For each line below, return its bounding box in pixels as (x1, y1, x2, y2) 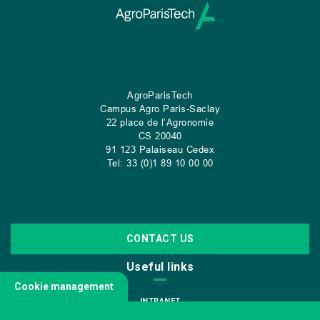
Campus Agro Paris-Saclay (100, 103, 220, 115)
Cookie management (14, 281, 114, 292)
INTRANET (139, 296, 181, 306)
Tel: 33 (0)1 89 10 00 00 (106, 157, 214, 169)
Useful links (126, 260, 194, 274)
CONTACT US (126, 233, 194, 245)
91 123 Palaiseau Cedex (106, 144, 214, 156)
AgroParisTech (127, 89, 193, 101)
